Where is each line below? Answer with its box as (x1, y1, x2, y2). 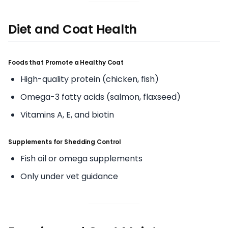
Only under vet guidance (20, 170, 118, 182)
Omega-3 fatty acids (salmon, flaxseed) (20, 91, 181, 103)
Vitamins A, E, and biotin (20, 108, 114, 121)
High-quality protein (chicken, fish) (20, 73, 159, 85)
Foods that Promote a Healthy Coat (8, 58, 124, 67)
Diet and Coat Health (8, 20, 137, 38)
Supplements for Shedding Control (8, 137, 122, 146)
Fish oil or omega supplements (20, 152, 142, 164)
